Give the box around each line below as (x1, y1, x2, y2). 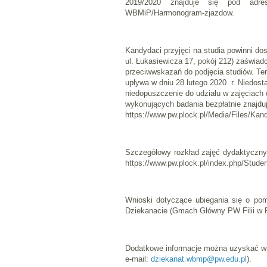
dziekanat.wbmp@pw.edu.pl (151, 254, 247, 263)
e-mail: (125, 254, 151, 263)
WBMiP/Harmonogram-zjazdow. (125, 8, 234, 18)
